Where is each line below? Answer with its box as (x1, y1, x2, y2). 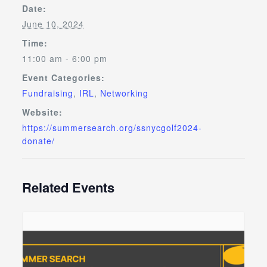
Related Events (21, 177, 114, 197)
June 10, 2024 (21, 17, 84, 30)
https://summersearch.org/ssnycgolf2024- (21, 121, 202, 133)
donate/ (21, 134, 55, 147)
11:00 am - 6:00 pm (21, 52, 107, 64)
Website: (21, 105, 63, 118)
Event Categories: (21, 71, 105, 83)
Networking (100, 86, 148, 99)
